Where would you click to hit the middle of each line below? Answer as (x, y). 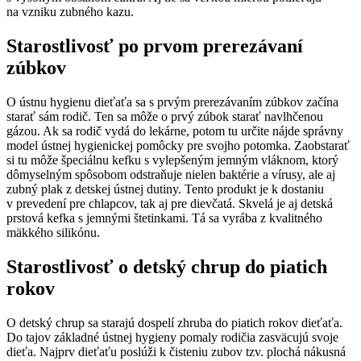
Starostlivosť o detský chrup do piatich (167, 266)
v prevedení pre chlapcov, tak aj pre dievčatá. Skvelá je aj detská (170, 203)
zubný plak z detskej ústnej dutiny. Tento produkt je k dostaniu (165, 189)
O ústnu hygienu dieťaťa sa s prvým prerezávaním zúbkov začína (172, 102)
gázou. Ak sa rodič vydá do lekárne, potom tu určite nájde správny (175, 131)
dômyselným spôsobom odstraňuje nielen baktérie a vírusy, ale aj (171, 174)
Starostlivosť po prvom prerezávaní (155, 46)
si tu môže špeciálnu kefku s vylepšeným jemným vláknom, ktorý (172, 160)
